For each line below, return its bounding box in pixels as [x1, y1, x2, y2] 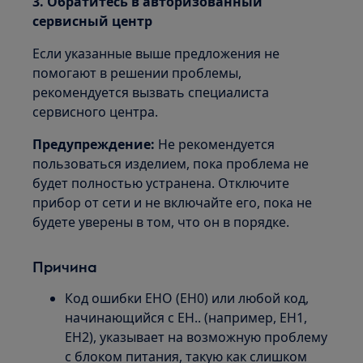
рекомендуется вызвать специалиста [32, 83, 270, 101]
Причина [32, 257, 97, 275]
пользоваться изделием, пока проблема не [32, 155, 310, 173]
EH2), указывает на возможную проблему [65, 328, 328, 346]
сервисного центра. [32, 103, 159, 121]
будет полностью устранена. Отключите [32, 174, 290, 192]
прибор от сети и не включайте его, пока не [32, 194, 313, 211]
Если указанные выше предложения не [32, 45, 280, 62]
